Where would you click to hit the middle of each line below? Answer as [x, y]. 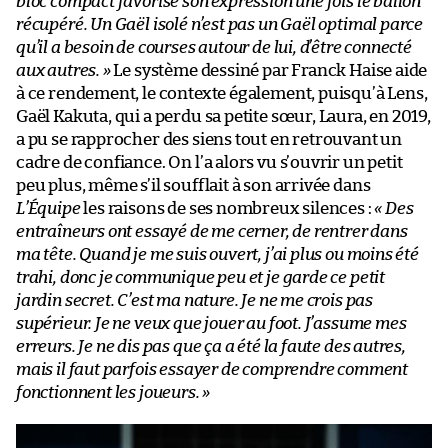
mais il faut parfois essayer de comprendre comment [212, 370]
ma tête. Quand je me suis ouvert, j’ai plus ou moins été [217, 255]
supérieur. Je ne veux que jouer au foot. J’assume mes [211, 324]
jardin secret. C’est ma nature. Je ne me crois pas [195, 301]
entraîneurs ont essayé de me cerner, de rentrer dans [212, 232]
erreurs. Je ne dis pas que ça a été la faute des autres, [211, 347]
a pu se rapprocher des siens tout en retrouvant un [209, 140]
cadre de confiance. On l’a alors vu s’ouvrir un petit [209, 163]
